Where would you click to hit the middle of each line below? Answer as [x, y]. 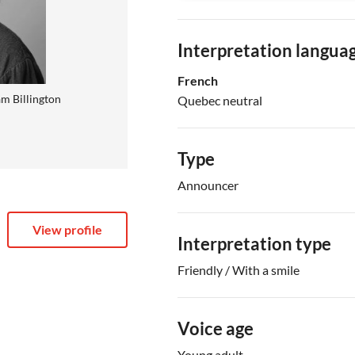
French [197, 80]
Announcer [208, 185]
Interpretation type [254, 244]
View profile [68, 229]
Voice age [215, 328]
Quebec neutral [219, 100]
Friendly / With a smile [238, 270]
